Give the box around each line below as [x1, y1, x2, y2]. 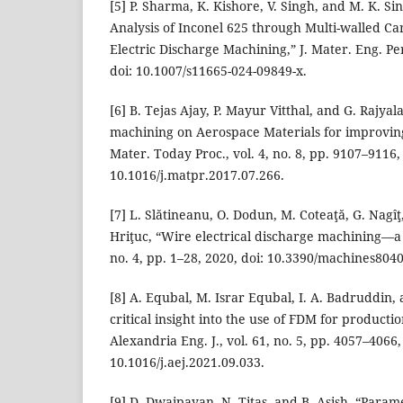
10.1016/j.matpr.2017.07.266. [110, 166, 284, 184]
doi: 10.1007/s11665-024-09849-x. [110, 62, 307, 80]
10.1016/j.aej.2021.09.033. [110, 354, 264, 372]
